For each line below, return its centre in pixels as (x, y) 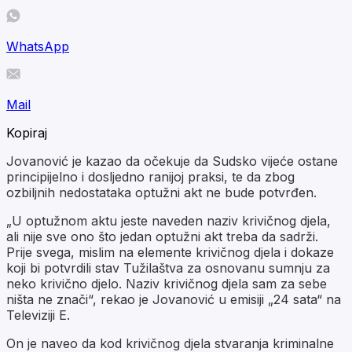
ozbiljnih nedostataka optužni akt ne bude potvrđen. (161, 192)
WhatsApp (38, 46)
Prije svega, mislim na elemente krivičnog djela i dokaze (170, 252)
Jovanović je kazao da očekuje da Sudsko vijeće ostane (172, 161)
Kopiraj (27, 132)
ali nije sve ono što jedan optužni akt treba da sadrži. (162, 236)
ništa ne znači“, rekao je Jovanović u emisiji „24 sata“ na (174, 299)
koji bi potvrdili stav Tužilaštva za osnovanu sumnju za (168, 268)
